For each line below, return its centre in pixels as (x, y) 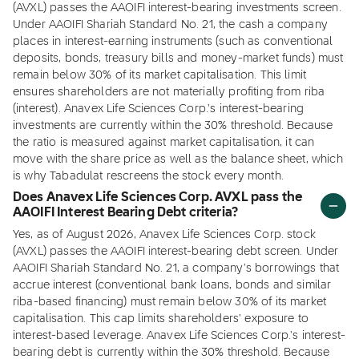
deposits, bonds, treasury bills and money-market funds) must (178, 58)
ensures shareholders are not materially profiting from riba (169, 92)
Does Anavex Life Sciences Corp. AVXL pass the (158, 198)
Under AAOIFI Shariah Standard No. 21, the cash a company (170, 25)
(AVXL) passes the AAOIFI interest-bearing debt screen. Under (176, 252)
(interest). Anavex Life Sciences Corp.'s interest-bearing (159, 109)
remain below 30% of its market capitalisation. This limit (160, 75)
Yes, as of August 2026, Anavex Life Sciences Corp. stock (164, 235)
